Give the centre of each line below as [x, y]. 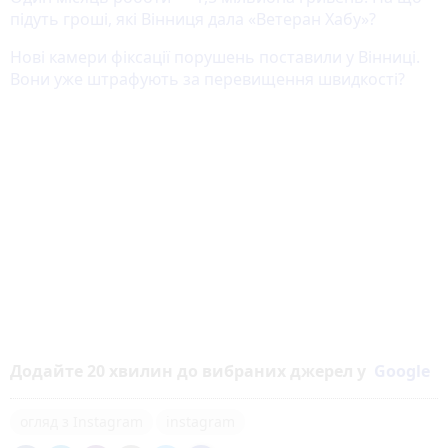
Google [402, 370]
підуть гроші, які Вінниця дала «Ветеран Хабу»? [193, 19]
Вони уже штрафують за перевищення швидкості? [207, 79]
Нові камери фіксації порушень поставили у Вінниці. [215, 57]
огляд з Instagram [81, 421]
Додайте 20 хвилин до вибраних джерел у [192, 370]
